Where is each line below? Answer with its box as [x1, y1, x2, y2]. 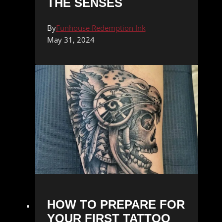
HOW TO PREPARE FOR [47, 197, 185, 211]
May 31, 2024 [47, 34, 95, 45]
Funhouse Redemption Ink [55, 22, 146, 33]
